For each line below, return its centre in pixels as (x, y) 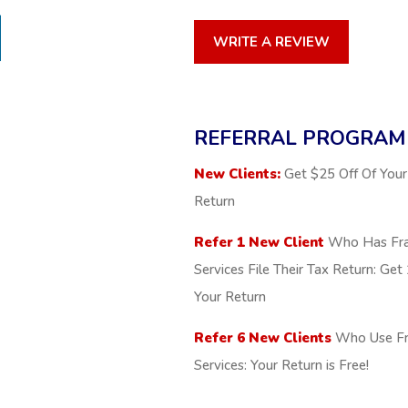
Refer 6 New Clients (262, 337)
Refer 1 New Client (259, 242)
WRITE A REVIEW (271, 42)
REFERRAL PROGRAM (299, 138)
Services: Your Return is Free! (281, 365)
